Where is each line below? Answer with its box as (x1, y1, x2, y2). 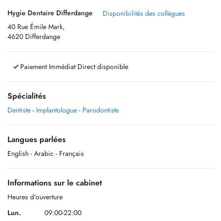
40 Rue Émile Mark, (7, 22, 65, 32)
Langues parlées (7, 134, 66, 145)
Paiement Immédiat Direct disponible (18, 62, 128, 72)
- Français (56, 148, 84, 158)
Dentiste (7, 105, 31, 115)
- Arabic (31, 148, 54, 158)
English (7, 148, 29, 158)
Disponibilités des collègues (103, 8, 185, 18)
